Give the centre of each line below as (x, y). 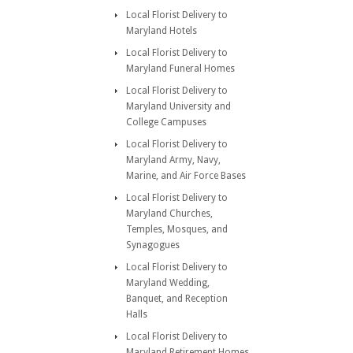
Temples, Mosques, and (177, 229)
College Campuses (166, 122)
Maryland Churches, (169, 214)
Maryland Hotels (162, 31)
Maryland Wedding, (168, 283)
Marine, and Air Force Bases (186, 176)
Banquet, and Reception (177, 299)
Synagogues (153, 245)
